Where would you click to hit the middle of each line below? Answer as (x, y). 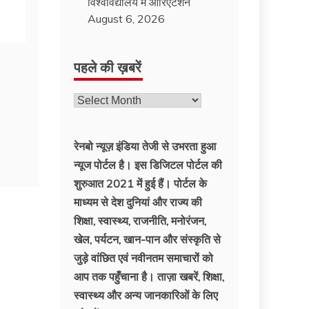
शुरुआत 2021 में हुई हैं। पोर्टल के (141, 183)
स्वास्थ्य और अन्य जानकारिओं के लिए (146, 295)
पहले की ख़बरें (108, 66)
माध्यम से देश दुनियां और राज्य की (138, 202)
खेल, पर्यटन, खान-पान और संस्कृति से (148, 239)
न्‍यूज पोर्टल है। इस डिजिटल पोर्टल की (148, 165)
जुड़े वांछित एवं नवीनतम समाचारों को (144, 258)
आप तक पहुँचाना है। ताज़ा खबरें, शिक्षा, (149, 276)
